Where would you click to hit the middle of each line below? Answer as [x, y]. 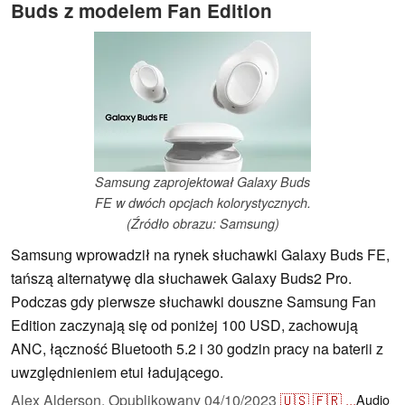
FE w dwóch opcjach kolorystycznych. [202, 203]
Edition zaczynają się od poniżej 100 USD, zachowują [184, 325]
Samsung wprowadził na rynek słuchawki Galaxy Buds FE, [200, 255]
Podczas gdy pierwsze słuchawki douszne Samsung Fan [193, 302]
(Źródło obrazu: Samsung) [202, 224]
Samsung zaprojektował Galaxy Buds [202, 182]
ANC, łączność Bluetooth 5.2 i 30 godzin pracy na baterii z [197, 349]
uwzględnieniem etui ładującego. [117, 372]
